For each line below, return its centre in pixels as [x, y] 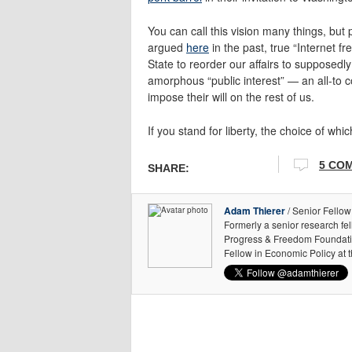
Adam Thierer [255, 211]
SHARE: [169, 168]
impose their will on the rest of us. [231, 96]
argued [167, 47]
